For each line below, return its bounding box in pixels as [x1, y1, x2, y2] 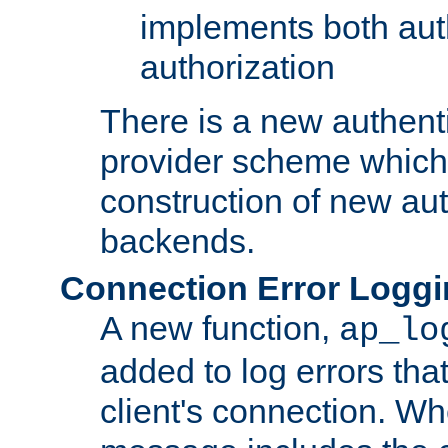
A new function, [100, 308, 339, 347]
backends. [100, 221, 255, 260]
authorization [140, 47, 335, 86]
